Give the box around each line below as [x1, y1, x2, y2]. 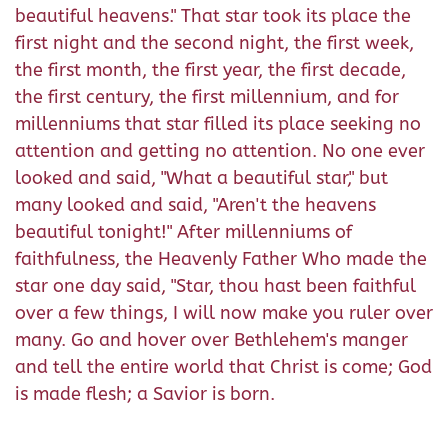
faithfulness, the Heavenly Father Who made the [15, 247, 427, 270]
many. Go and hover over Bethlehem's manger [15, 328, 408, 351]
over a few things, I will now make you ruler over [15, 301, 433, 324]
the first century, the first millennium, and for [15, 85, 399, 108]
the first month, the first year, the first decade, [15, 58, 406, 81]
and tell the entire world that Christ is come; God [15, 355, 432, 378]
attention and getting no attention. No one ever [15, 139, 425, 162]
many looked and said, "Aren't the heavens [15, 193, 376, 216]
